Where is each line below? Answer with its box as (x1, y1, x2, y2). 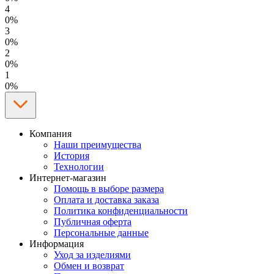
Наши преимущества (54, 139, 141, 150)
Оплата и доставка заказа (54, 194, 159, 205)
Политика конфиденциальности (54, 205, 188, 216)
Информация (29, 238, 84, 249)
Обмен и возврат (54, 260, 124, 271)
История (54, 150, 89, 161)
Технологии (54, 161, 104, 172)
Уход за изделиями (54, 249, 131, 260)
